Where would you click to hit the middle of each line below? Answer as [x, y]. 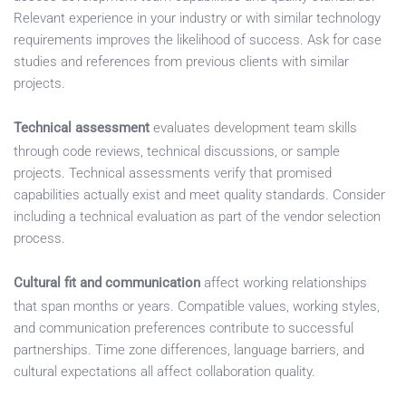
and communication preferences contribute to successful [184, 329]
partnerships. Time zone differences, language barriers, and [189, 350]
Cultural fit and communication [107, 283]
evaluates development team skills [253, 128]
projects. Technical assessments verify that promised [173, 174]
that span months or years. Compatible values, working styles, [197, 307]
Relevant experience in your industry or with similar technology [197, 19]
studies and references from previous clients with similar [181, 62]
